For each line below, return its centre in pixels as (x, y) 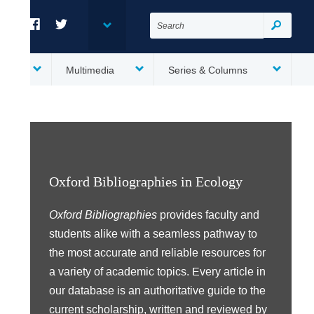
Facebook (50, 43)
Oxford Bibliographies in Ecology (146, 182)
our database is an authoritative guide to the (157, 290)
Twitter (70, 43)
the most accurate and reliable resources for (157, 252)
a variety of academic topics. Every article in (157, 271)
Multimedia (90, 70)
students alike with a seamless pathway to (153, 233)
